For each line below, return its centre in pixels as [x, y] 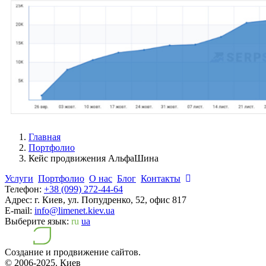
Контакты [161, 178]
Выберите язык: [38, 221]
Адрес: [18, 199]
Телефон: [23, 189]
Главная [45, 137]
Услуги [19, 178]
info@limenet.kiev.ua [75, 210]
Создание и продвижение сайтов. [73, 252]
